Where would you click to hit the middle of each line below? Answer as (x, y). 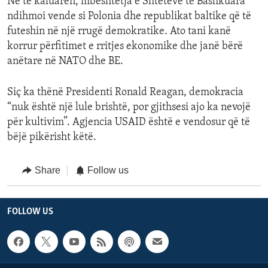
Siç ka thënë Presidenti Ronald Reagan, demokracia (125, 93)
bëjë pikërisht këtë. (52, 138)
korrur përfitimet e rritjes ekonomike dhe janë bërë (125, 47)
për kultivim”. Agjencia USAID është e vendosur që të (129, 123)
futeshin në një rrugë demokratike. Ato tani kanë (119, 32)
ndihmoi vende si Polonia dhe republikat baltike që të (129, 17)
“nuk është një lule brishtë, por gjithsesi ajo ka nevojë (129, 108)
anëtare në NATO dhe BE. (65, 62)
